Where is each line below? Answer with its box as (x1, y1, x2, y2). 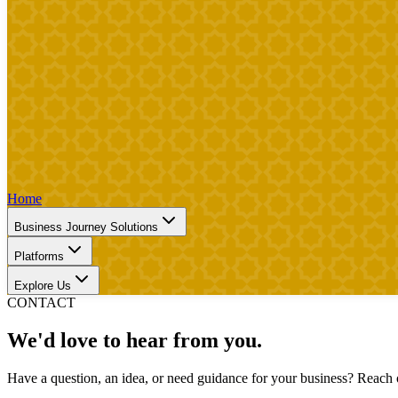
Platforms (14, 250, 64, 263)
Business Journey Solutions (14, 220, 158, 234)
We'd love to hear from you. (7, 328, 262, 352)
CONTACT (7, 295, 76, 310)
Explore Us (14, 279, 71, 292)
